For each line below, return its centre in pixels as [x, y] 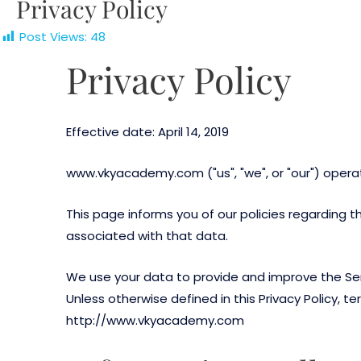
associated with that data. [147, 235]
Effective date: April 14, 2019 [147, 131]
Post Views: [53, 37]
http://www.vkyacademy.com [155, 320]
